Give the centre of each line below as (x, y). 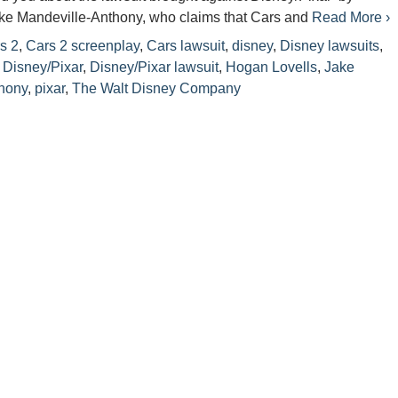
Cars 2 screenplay (83, 46)
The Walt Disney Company (157, 88)
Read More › (351, 17)
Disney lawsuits (330, 46)
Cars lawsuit (186, 46)
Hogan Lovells (272, 67)
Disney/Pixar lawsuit (155, 67)
